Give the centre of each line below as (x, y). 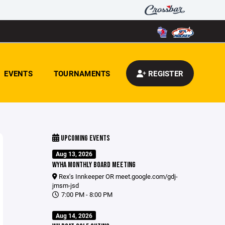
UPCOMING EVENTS (84, 138)
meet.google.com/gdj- (146, 176)
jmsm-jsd (65, 185)
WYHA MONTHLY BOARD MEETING (94, 165)
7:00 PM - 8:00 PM (86, 194)
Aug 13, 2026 (74, 154)
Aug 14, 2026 (74, 215)
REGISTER (164, 73)
